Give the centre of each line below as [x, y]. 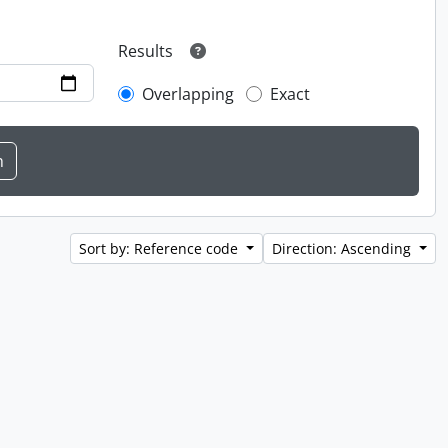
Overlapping [188, 94]
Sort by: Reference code [161, 248]
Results [146, 51]
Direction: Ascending [344, 248]
